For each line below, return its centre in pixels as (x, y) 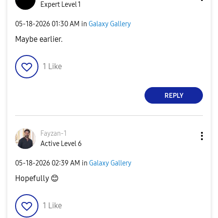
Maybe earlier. (39, 39)
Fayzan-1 (54, 134)
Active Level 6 (61, 144)
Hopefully (33, 178)
